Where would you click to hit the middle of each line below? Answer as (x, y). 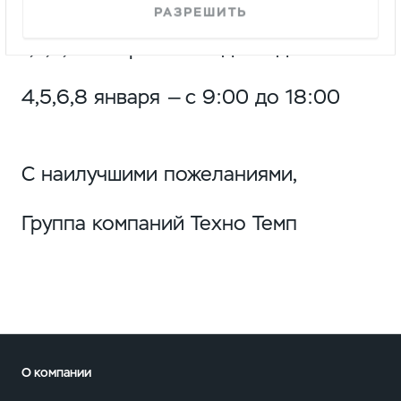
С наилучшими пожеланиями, (159, 175)
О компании (56, 373)
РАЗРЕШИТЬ (200, 12)
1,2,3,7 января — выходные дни (166, 48)
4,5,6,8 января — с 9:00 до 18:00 (180, 98)
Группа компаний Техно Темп (159, 224)
